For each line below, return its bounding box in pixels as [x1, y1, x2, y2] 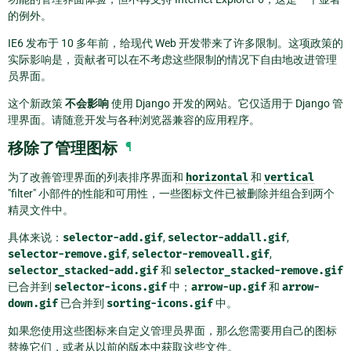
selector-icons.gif [54, 280, 167, 294]
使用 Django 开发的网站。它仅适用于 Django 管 [109, 96, 343, 110]
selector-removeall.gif [132, 247, 270, 261]
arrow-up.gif [191, 280, 266, 294]
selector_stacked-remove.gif [174, 263, 343, 277]
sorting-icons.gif [107, 296, 213, 310]
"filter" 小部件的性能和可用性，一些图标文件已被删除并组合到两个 [8, 186, 335, 200]
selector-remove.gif [8, 247, 127, 261]
